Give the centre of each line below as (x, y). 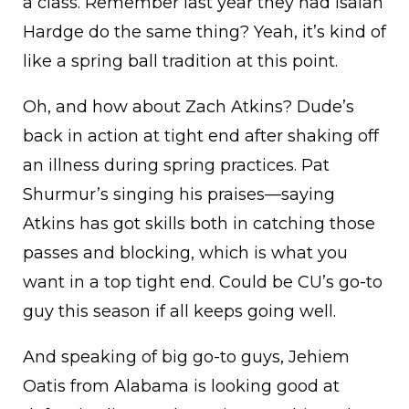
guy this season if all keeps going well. (179, 312)
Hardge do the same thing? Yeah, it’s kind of (204, 32)
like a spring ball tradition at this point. (180, 62)
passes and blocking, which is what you (185, 253)
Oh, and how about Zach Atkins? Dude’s (189, 107)
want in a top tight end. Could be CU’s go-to (203, 283)
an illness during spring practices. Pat (176, 166)
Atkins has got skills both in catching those (199, 224)
